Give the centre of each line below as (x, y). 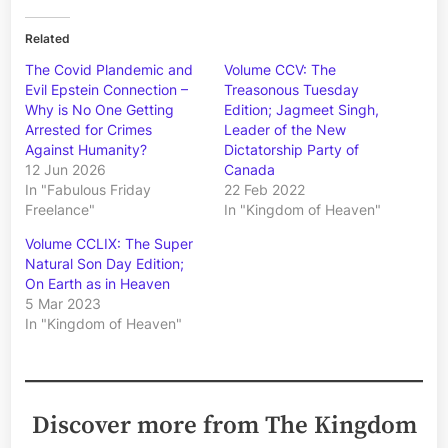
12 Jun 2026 (65, 169)
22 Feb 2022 (264, 189)
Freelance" (60, 209)
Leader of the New (285, 129)
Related (47, 38)
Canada (249, 169)
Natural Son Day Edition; (104, 263)
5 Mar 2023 (63, 303)
